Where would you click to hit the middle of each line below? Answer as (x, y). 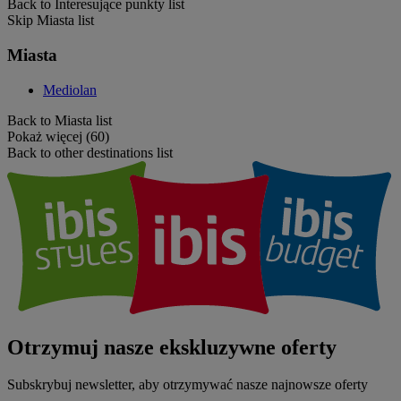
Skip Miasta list (51, 21)
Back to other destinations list (90, 152)
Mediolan (70, 90)
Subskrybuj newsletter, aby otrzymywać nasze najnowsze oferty (188, 385)
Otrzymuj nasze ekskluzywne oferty (172, 347)
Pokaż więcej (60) (58, 136)
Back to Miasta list (60, 120)
